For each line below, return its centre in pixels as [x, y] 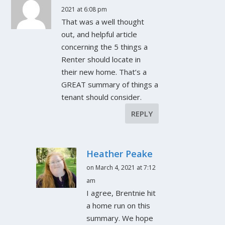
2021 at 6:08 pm [84, 10]
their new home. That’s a [104, 72]
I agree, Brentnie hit [121, 193]
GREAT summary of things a [110, 85]
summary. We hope [120, 218]
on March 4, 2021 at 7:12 [121, 168]
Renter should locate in [101, 60]
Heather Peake [120, 154]
